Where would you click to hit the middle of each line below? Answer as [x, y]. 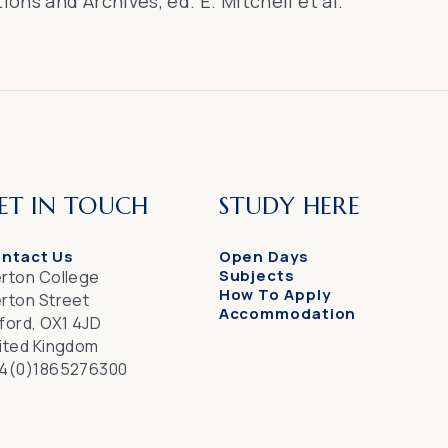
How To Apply [274, 294]
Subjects [256, 275]
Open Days [263, 256]
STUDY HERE [289, 206]
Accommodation [287, 313]
